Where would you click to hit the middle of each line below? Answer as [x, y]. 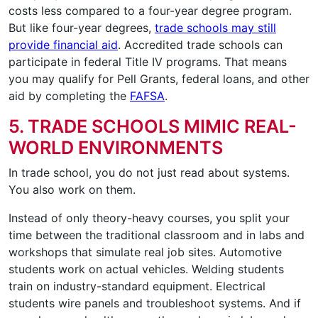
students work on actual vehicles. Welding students [146, 269]
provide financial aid [63, 45]
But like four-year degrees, [82, 28]
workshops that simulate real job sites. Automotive [145, 252]
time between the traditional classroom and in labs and [157, 235]
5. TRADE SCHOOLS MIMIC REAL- [153, 127]
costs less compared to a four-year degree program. [150, 11]
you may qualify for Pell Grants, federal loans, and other [159, 79]
